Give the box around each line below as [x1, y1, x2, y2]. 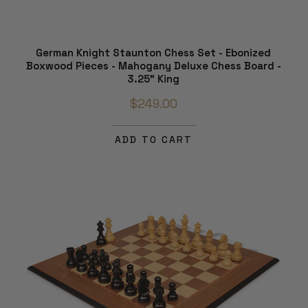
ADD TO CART [114, 133, 192, 146]
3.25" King [127, 72, 179, 86]
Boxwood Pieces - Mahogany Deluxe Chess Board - [25, 59, 281, 73]
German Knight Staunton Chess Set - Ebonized [36, 46, 271, 60]
